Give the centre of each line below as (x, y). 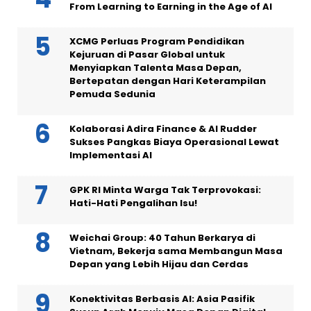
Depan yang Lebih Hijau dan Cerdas (159, 264)
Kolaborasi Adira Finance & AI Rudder (163, 129)
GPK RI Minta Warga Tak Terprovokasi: (165, 190)
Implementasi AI (111, 155)
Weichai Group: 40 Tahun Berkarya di (162, 238)
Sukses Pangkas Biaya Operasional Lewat (174, 142)
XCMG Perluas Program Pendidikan (157, 41)
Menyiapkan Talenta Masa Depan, (155, 68)
